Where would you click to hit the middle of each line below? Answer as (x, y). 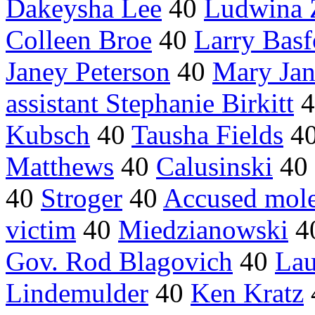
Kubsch (48, 135)
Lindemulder (77, 293)
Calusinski (214, 167)
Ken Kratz (247, 293)
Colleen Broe (79, 40)
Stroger (82, 198)
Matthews (60, 167)
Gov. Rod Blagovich (119, 262)
